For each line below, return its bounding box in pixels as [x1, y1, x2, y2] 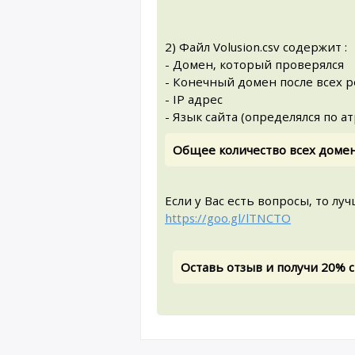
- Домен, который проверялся [165, 56, 344, 72]
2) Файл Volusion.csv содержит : [165, 39, 347, 55]
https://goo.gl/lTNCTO [165, 210, 291, 226]
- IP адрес [165, 91, 223, 107]
